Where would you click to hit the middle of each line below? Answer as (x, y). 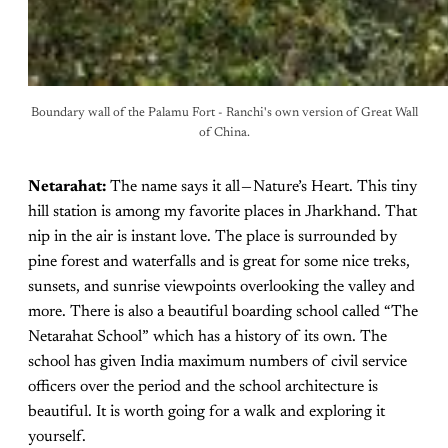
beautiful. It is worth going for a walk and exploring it (206, 411)
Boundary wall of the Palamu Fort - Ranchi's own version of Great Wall (224, 112)
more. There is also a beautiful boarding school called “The (223, 311)
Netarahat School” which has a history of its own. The (207, 336)
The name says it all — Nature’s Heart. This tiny (261, 186)
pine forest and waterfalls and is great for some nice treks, (219, 261)
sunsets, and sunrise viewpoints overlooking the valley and (221, 286)
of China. (224, 132)
